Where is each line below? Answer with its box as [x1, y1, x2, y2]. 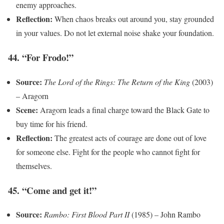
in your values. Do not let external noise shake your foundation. [16, 27, 214, 38]
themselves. [16, 160, 52, 171]
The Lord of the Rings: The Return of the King [44, 76, 190, 87]
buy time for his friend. [16, 118, 87, 129]
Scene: [16, 103, 38, 115]
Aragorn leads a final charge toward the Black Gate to [38, 104, 209, 115]
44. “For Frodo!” [8, 50, 73, 64]
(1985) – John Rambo [129, 209, 200, 220]
